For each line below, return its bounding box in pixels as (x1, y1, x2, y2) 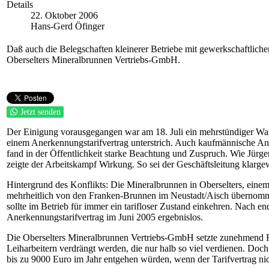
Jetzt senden (20, 107, 61, 116)
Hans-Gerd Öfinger (31, 21, 104, 31)
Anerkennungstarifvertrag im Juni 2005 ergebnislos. (7, 212, 203, 222)
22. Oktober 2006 (31, 10, 98, 20)
